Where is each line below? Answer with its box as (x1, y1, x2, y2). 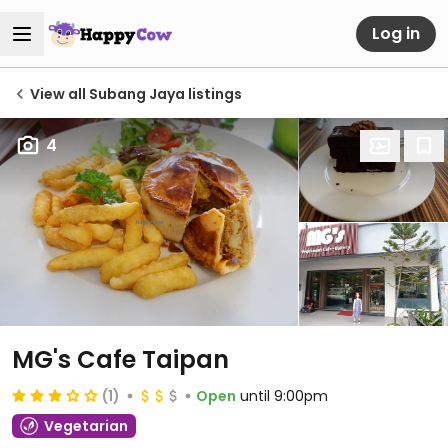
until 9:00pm (240, 386, 328, 406)
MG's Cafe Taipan (12, 343, 229, 376)
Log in (372, 21, 420, 45)
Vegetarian (44, 416, 128, 436)
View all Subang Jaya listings (30, 84, 242, 104)
